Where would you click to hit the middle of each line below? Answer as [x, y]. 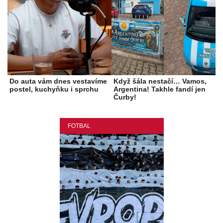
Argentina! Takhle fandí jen [160, 89]
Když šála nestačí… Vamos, [160, 81]
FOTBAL [79, 126]
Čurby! [125, 97]
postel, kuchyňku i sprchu [54, 89]
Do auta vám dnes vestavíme [58, 81]
